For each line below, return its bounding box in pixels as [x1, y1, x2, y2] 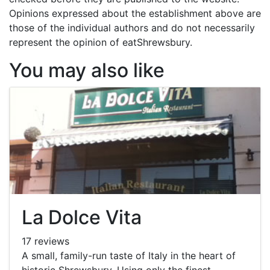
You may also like [9, 58, 165, 82]
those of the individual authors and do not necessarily [9, 22, 255, 34]
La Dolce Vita [22, 205, 142, 229]
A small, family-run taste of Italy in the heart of [22, 249, 236, 262]
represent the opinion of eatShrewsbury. [9, 36, 192, 48]
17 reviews [22, 234, 69, 247]
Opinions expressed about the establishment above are [9, 7, 261, 19]
